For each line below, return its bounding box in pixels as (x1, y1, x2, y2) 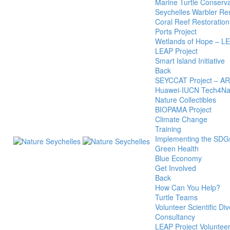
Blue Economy (155, 153, 202, 163)
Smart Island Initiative (155, 55, 225, 66)
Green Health (155, 143, 199, 154)
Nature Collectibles (155, 94, 216, 105)
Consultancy (155, 212, 195, 222)
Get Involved (155, 163, 196, 173)
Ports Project (155, 26, 197, 36)
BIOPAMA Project (155, 104, 212, 114)
